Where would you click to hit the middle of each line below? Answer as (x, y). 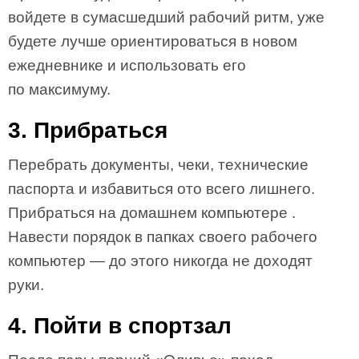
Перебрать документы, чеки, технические (158, 165)
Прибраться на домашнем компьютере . (152, 213)
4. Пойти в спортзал (120, 326)
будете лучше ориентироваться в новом (153, 41)
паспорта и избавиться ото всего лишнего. (161, 189)
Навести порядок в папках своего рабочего (163, 237)
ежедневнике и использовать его (127, 65)
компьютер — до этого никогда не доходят (160, 261)
